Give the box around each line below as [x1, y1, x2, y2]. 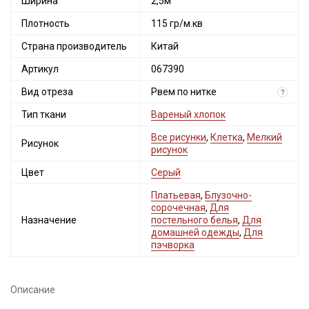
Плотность [21, 18, 70, 29]
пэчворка [151, 239, 195, 250]
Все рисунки [151, 132, 206, 143]
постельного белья [151, 215, 238, 226]
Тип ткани [21, 109, 66, 120]
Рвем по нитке [151, 86, 217, 97]
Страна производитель [21, 41, 127, 52]
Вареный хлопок [151, 109, 226, 120]
